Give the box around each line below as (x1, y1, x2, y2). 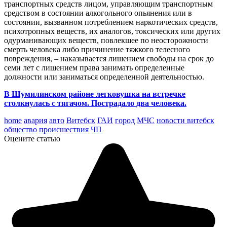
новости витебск (157, 116, 214, 125)
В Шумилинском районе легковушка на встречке (4, 89, 185, 98)
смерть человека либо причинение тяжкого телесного (4, 45, 190, 54)
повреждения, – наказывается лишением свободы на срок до (4, 54, 214, 63)
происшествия (39, 125, 89, 134)
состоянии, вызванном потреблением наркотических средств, (4, 17, 218, 26)
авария (24, 116, 47, 125)
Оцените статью (4, 134, 60, 143)
